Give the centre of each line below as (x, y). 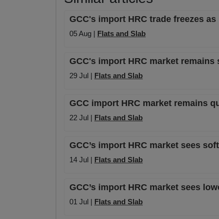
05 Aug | (83, 34)
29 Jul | (82, 76)
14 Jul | (82, 160)
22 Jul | (82, 118)
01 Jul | (82, 202)
